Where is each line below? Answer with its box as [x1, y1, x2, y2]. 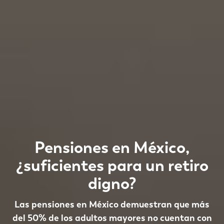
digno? [87, 172, 136, 194]
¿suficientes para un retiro [15, 154, 208, 176]
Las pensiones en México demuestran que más [14, 198, 209, 210]
